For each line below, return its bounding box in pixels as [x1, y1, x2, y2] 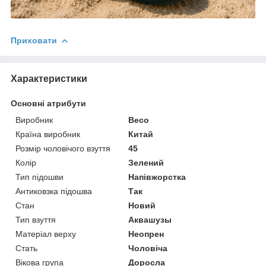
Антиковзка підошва [15, 186, 92, 196]
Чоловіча [128, 243, 168, 253]
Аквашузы [128, 214, 172, 224]
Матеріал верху [15, 229, 76, 239]
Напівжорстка [128, 172, 186, 182]
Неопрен [128, 229, 164, 239]
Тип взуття [15, 214, 56, 224]
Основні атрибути [11, 98, 86, 108]
